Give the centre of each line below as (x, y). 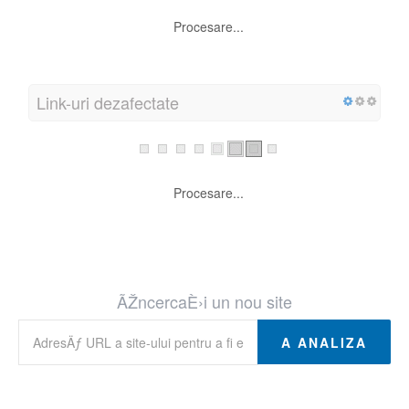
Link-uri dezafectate (108, 103)
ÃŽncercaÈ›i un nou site (204, 302)
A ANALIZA (324, 343)
